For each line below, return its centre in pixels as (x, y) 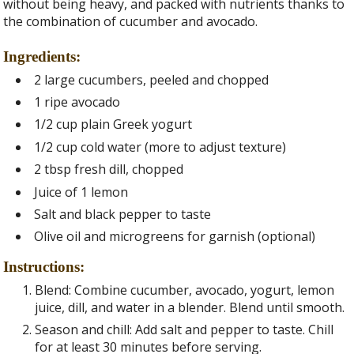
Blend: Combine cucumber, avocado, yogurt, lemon (185, 290)
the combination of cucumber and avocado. (131, 22)
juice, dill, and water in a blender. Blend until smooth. (190, 307)
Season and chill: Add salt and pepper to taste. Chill (185, 330)
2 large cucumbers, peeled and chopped (152, 79)
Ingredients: (42, 56)
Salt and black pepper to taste (123, 214)
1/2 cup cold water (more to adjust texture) (160, 147)
